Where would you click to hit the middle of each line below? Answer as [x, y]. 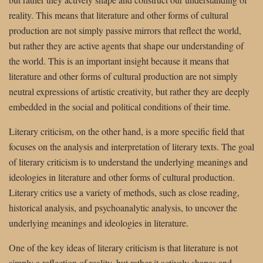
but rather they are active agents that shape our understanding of [126, 45]
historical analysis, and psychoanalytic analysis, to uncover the [123, 207]
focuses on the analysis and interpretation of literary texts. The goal [131, 146]
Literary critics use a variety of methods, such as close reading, [124, 192]
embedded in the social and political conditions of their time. [120, 106]
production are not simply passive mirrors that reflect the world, [125, 30]
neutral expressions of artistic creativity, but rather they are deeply [129, 91]
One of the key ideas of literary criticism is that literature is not [123, 247]
